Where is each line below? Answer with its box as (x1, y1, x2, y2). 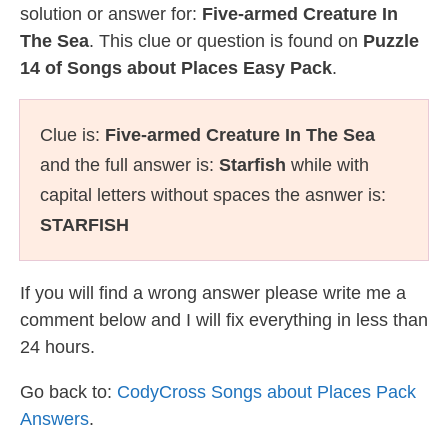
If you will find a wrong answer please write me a (20, 283, 406, 303)
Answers (20, 409, 89, 429)
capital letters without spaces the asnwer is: (40, 185, 386, 205)
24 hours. (20, 337, 95, 357)
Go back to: (20, 382, 117, 402)
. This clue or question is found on (89, 31, 363, 51)
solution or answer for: (20, 4, 202, 24)
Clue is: (40, 125, 105, 145)
